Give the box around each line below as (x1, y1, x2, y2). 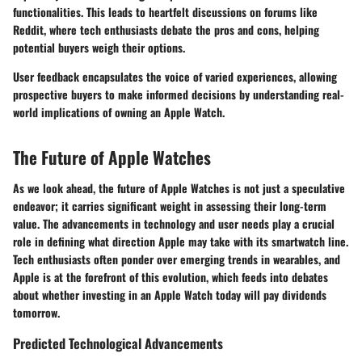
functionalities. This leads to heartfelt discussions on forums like (13, 3, 318, 21)
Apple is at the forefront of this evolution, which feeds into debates (13, 267, 328, 285)
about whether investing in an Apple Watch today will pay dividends (13, 285, 326, 303)
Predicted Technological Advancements (13, 332, 223, 353)
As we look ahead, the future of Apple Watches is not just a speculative (13, 179, 345, 196)
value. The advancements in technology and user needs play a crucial (13, 214, 335, 232)
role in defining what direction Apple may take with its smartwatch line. (13, 232, 348, 250)
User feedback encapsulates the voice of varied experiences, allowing (13, 68, 337, 86)
